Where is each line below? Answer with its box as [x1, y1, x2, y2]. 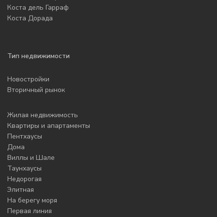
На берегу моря [7, 196, 58, 205]
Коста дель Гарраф [7, 3, 69, 13]
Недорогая [7, 174, 42, 184]
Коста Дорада [7, 14, 53, 23]
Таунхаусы [7, 164, 42, 173]
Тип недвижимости [7, 51, 70, 61]
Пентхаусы [7, 132, 45, 141]
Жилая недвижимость [7, 110, 78, 120]
